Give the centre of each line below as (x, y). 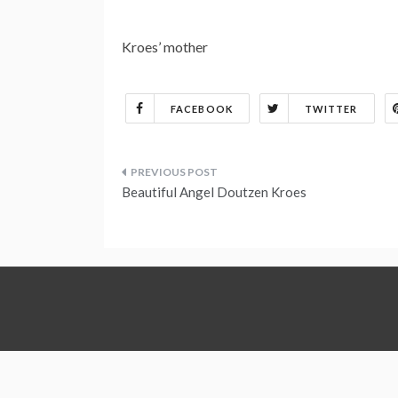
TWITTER (331, 108)
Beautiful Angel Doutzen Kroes (214, 191)
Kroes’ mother (165, 46)
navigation (179, 222)
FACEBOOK (202, 108)
